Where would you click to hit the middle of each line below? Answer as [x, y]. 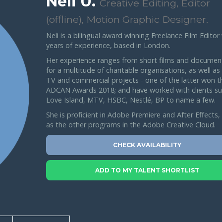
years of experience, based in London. [108, 45]
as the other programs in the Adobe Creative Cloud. [131, 125]
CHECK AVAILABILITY [147, 145]
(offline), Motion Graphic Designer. [127, 19]
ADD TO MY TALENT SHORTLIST [147, 170]
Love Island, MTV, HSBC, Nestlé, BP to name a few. [131, 100]
